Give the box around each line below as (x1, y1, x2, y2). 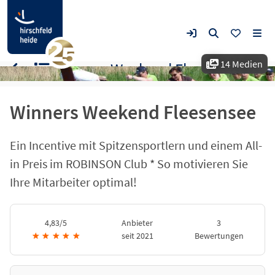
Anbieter (122, 217, 153, 228)
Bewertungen (194, 230, 244, 241)
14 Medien (219, 58, 263, 70)
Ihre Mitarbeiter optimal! (10, 174, 137, 190)
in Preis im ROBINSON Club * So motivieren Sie (10, 156, 248, 171)
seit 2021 (121, 230, 153, 241)
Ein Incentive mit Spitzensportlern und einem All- (10, 137, 262, 153)
